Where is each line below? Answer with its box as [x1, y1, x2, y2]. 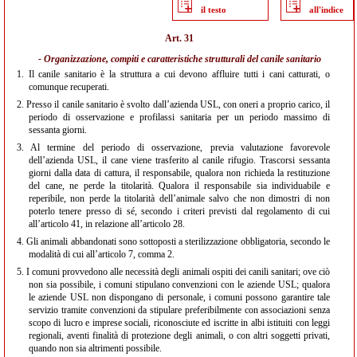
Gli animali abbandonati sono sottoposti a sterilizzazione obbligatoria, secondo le [24, 236, 330, 247]
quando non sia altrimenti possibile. [29, 343, 162, 354]
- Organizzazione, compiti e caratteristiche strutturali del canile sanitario [37, 53, 321, 65]
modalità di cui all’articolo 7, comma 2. [29, 249, 175, 260]
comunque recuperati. [29, 81, 109, 92]
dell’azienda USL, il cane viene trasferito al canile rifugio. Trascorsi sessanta [29, 155, 330, 166]
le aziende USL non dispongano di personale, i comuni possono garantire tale [29, 292, 330, 303]
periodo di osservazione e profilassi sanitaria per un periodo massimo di [29, 112, 330, 123]
